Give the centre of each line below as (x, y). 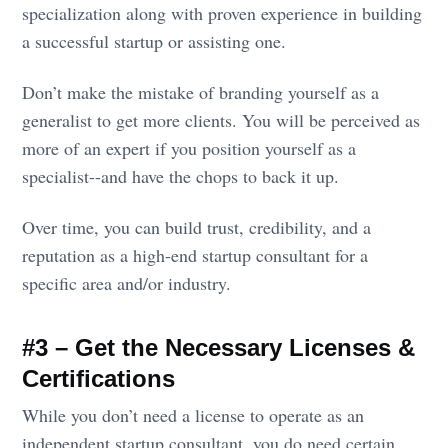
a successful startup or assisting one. (154, 40)
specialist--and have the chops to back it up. (181, 175)
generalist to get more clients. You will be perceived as (221, 119)
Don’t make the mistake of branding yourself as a (201, 91)
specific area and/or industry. (127, 282)
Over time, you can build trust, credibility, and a (197, 226)
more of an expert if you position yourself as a (189, 147)
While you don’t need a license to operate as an (193, 414)
